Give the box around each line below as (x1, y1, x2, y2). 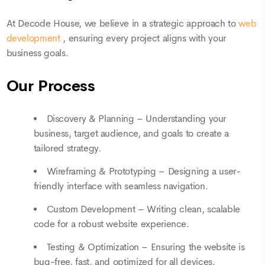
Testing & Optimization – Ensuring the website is (46, 241, 245, 254)
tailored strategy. (33, 143, 101, 155)
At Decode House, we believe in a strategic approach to (6, 17, 239, 30)
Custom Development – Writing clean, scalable (46, 203, 241, 216)
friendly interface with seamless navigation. (33, 180, 208, 193)
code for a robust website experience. (33, 218, 189, 231)
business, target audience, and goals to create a (33, 128, 229, 140)
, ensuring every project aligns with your (63, 32, 226, 44)
